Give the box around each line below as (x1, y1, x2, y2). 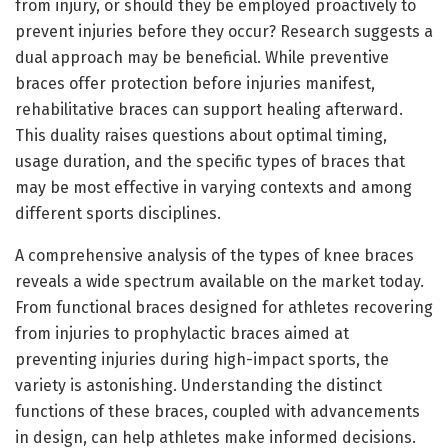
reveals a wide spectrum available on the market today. (15, 271, 424, 291)
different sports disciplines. (15, 203, 221, 223)
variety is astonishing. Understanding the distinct (15, 375, 382, 395)
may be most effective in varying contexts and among (15, 177, 412, 197)
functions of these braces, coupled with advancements (15, 401, 420, 421)
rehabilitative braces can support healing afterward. (15, 99, 403, 119)
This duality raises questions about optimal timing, (15, 125, 387, 145)
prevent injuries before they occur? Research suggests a (15, 21, 433, 41)
